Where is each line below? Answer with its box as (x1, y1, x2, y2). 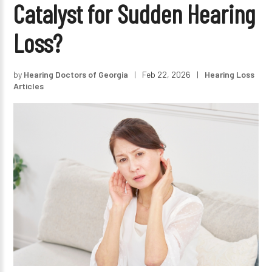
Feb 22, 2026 (142, 69, 191, 80)
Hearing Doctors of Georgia (24, 69, 129, 80)
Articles (13, 80, 44, 91)
